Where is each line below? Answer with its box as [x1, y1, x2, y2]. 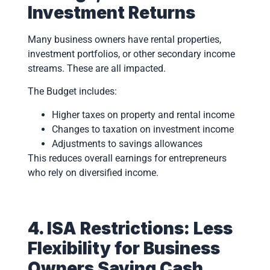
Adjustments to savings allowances [51, 137, 202, 149]
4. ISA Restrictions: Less [27, 218, 233, 239]
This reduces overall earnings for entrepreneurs [27, 152, 227, 164]
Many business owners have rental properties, [27, 33, 221, 45]
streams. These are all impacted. [27, 62, 166, 74]
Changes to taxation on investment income [51, 123, 234, 135]
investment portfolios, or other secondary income [27, 48, 235, 60]
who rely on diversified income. [27, 166, 159, 178]
